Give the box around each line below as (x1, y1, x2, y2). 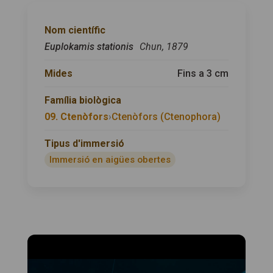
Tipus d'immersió (44, 138, 124, 149)
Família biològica (44, 94, 121, 106)
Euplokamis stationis (44, 41, 136, 52)
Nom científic (44, 24, 105, 36)
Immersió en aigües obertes (49, 154, 171, 165)
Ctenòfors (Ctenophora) (111, 111, 221, 122)
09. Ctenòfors (44, 111, 108, 122)
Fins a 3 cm (177, 68, 229, 79)
